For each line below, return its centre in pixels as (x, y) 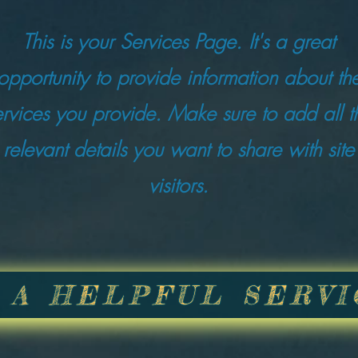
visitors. (179, 185)
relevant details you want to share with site (179, 149)
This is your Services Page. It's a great (179, 42)
